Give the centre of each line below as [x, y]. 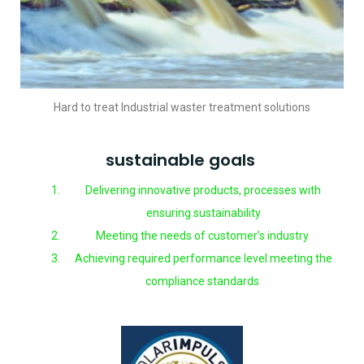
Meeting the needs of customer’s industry [203, 236]
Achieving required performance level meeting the [203, 259]
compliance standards [203, 282]
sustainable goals [182, 160]
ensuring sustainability [203, 213]
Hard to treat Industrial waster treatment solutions [182, 107]
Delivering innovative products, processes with [204, 191]
